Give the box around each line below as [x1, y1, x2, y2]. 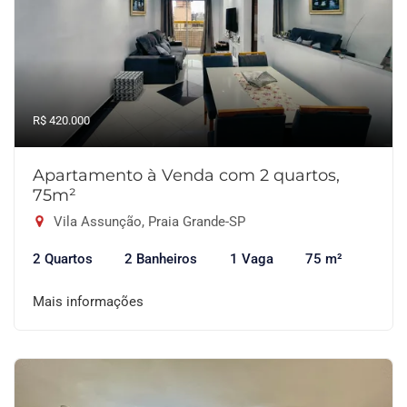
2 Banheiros [124, 251, 198, 267]
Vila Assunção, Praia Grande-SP [50, 213, 245, 230]
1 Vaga [229, 251, 273, 267]
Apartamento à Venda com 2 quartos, [33, 165, 340, 185]
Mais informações [33, 293, 144, 310]
